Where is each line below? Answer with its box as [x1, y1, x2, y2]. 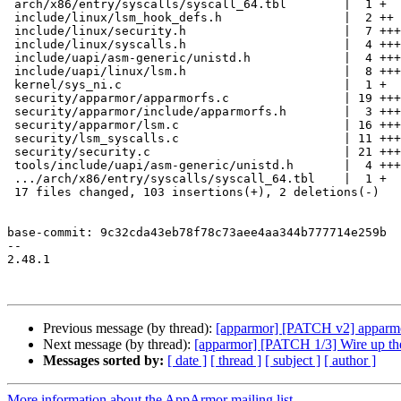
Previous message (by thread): [43, 320, 216, 337]
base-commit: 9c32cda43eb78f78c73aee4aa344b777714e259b [7, 226, 387, 240]
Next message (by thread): [43, 337, 194, 353]
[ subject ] [265, 353, 320, 369]
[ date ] [167, 353, 207, 369]
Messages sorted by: [43, 353, 164, 369]
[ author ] [324, 353, 376, 369]
